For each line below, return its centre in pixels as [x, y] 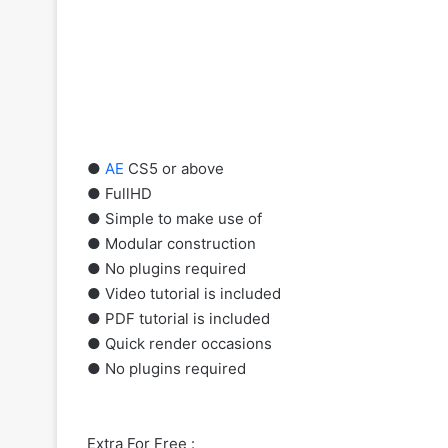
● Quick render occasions [179, 343]
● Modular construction [171, 243]
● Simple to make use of [174, 218]
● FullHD [119, 193]
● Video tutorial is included [184, 293]
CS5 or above [174, 168]
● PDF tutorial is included [178, 318]
